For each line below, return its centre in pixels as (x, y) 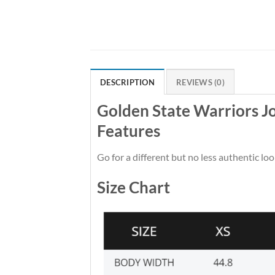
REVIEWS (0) (200, 83)
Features (129, 131)
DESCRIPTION (127, 83)
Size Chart (134, 187)
